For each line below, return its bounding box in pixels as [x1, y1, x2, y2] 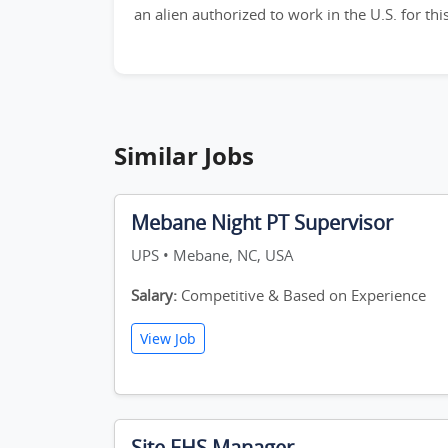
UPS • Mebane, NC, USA [131, 245, 294, 265]
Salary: [131, 285, 177, 305]
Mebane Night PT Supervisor [131, 209, 393, 236]
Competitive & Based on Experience [177, 285, 426, 305]
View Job [140, 329, 196, 348]
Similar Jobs [114, 139, 254, 172]
